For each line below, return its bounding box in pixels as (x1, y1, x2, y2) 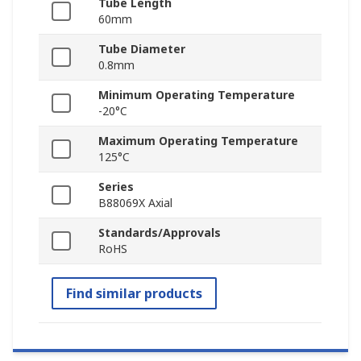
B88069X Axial (98, 195, 172, 211)
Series (98, 179, 134, 195)
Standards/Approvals (98, 225, 221, 241)
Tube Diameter (98, 41, 185, 57)
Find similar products (66, 284, 202, 303)
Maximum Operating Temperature (98, 133, 298, 149)
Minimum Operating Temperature (98, 87, 295, 103)
